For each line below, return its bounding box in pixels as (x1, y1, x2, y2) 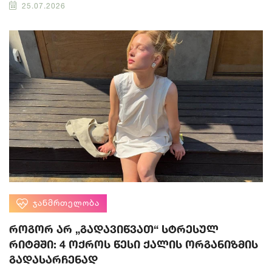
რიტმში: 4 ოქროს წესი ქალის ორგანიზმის (9, 237, 258, 251)
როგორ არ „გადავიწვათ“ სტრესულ (9, 222, 219, 236)
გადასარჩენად (9, 253, 98, 267)
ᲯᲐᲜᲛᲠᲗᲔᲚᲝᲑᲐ (33, 197, 100, 208)
